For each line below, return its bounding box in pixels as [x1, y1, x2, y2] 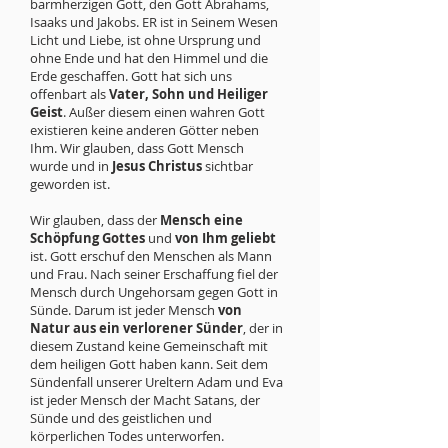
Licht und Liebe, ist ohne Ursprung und [30, 31, 261, 49]
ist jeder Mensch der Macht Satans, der [30, 391, 260, 409]
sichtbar [202, 157, 253, 175]
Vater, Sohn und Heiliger [109, 85, 268, 103]
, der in [243, 319, 283, 337]
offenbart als [30, 85, 109, 103]
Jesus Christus [112, 157, 202, 175]
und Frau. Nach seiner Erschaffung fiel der [30, 265, 278, 283]
